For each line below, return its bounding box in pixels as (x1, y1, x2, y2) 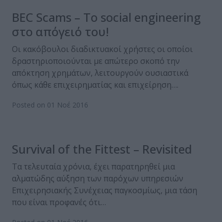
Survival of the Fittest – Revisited (12, 140, 192, 157)
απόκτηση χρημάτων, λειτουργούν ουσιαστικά (12, 67, 188, 78)
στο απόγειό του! (12, 23, 109, 40)
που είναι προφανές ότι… (12, 196, 106, 208)
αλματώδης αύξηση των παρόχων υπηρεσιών (12, 172, 183, 184)
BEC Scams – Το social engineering (12, 8, 201, 25)
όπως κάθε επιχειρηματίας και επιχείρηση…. (12, 79, 178, 90)
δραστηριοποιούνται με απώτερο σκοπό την (12, 55, 180, 66)
